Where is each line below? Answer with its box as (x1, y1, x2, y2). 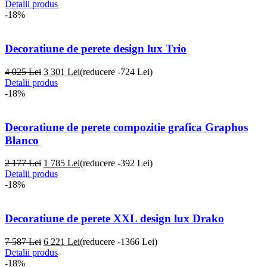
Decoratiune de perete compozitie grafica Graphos (5, 120, 248, 133)
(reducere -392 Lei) (80, 158, 153, 169)
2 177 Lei (5, 158, 41, 169)
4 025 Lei (5, 66, 41, 77)
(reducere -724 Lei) (80, 66, 153, 77)
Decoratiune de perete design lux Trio (5, 42, 187, 55)
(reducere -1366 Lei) (80, 236, 157, 247)
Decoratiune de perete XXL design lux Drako (5, 212, 224, 225)
